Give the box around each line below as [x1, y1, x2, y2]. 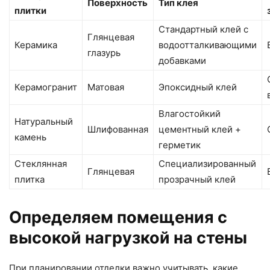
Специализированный [159, 158, 256, 170]
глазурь [87, 47, 121, 59]
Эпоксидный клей [159, 81, 237, 93]
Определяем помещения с [9, 207, 227, 228]
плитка [14, 174, 45, 186]
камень [14, 131, 46, 143]
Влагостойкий [159, 108, 221, 120]
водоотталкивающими [159, 39, 257, 51]
